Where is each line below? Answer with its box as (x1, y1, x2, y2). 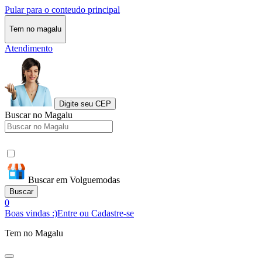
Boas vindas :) (5, 208, 57, 218)
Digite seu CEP (59, 99, 111, 108)
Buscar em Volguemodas (28, 174, 120, 185)
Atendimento (5, 43, 53, 53)
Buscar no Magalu (5, 109, 73, 120)
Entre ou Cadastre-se (57, 208, 134, 218)
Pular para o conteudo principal (5, 5, 120, 15)
